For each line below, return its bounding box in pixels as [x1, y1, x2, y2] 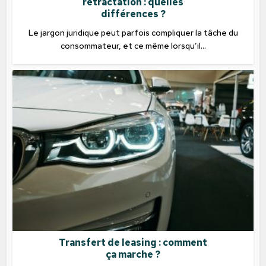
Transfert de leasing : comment [59, 236, 207, 249]
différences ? [100, 8, 166, 21]
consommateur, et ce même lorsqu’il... [60, 40, 206, 52]
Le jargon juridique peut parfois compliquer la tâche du [28, 27, 238, 39]
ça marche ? [106, 248, 160, 261]
